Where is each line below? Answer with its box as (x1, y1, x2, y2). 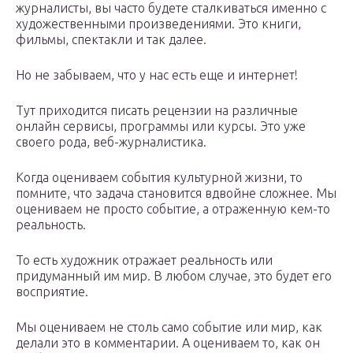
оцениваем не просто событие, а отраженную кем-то (16, 202, 330, 217)
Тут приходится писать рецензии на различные (16, 103, 298, 118)
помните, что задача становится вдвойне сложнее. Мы (16, 186, 336, 201)
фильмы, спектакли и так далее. (16, 32, 206, 47)
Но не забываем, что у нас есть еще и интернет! (16, 68, 298, 83)
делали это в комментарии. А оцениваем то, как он (16, 336, 320, 351)
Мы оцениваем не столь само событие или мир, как (16, 320, 322, 335)
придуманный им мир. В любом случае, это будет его (16, 269, 332, 284)
